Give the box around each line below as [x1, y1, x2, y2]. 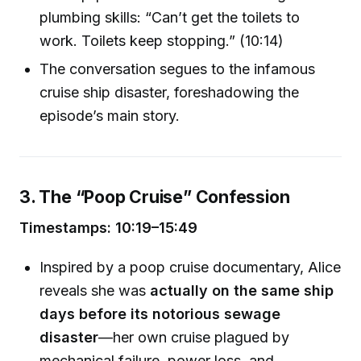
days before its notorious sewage [39, 305, 281, 322]
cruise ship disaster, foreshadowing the [39, 84, 300, 102]
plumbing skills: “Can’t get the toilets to [39, 9, 301, 27]
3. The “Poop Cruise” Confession [19, 186, 290, 208]
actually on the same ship [150, 281, 334, 299]
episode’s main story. [39, 107, 180, 125]
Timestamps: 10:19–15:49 [19, 218, 197, 236]
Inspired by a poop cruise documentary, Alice [39, 258, 342, 276]
